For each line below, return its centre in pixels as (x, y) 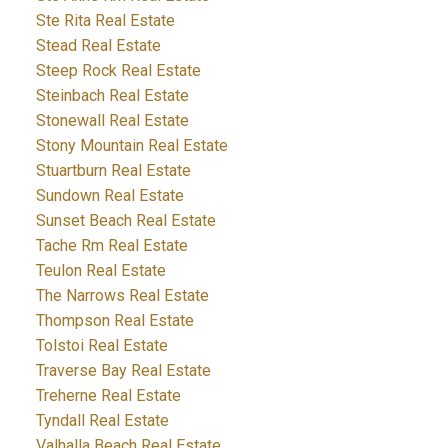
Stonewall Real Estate (112, 121)
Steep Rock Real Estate (118, 71)
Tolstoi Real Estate (101, 346)
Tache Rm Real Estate (111, 246)
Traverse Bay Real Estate (123, 371)
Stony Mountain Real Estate (131, 146)
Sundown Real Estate (109, 196)
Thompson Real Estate (114, 321)
